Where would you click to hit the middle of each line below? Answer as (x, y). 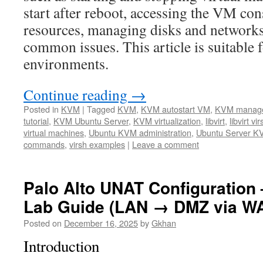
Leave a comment (166, 144)
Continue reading (77, 95)
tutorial (36, 121)
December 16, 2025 (101, 223)
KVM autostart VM (176, 109)
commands (44, 144)
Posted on (43, 223)
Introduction (61, 246)
